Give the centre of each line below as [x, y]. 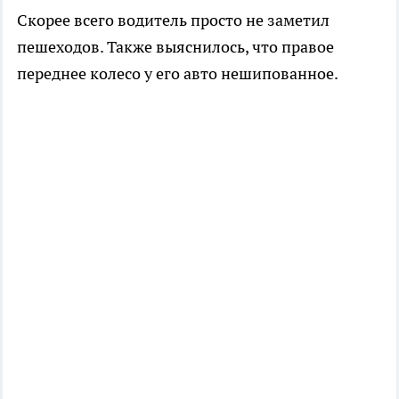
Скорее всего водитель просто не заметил [173, 20]
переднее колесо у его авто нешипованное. [178, 74]
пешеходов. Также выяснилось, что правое [175, 47]
